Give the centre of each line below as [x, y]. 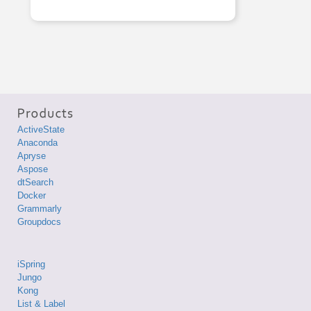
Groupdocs [39, 221]
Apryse [32, 155]
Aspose [33, 169]
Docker [32, 195]
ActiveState [41, 129]
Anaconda [37, 142]
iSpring [31, 264]
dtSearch [35, 182]
